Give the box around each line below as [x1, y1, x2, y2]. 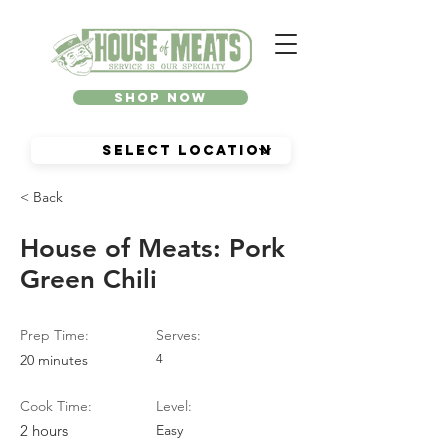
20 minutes [20, 351, 88, 369]
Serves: [156, 326, 201, 344]
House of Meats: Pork [20, 233, 285, 264]
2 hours [20, 421, 68, 440]
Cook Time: [20, 397, 92, 415]
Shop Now [114, 90, 207, 105]
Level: [156, 397, 192, 415]
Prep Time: [20, 326, 89, 344]
